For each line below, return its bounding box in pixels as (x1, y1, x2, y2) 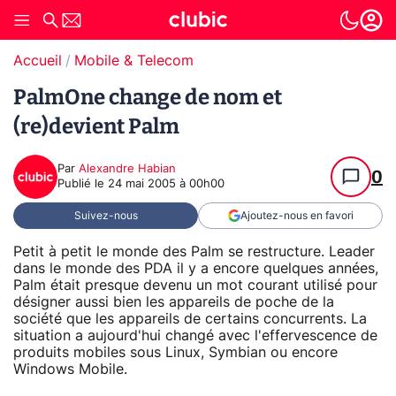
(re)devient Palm (13, 114, 179, 139)
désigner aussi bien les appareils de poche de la (13, 294, 334, 309)
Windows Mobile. (13, 362, 127, 377)
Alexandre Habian (79, 164, 176, 175)
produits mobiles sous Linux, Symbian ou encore (13, 345, 338, 360)
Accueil (13, 54, 62, 68)
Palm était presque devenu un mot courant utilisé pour (13, 278, 377, 293)
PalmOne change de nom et (13, 85, 282, 110)
